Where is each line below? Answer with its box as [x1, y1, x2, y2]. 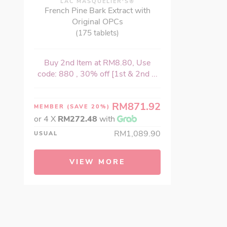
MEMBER [34, 102, 67, 110]
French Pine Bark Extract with [44, 5, 150, 16]
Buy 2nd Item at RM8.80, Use [44, 57, 150, 68]
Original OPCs [71, 16, 123, 27]
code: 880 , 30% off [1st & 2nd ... [37, 68, 158, 80]
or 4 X [34, 113, 58, 125]
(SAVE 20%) [67, 102, 110, 110]
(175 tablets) [75, 27, 119, 38]
